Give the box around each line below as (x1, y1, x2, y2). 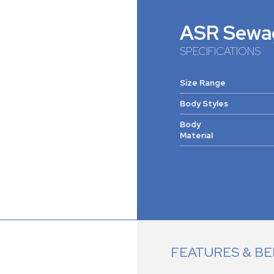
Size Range (180, 78, 226, 89)
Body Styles (180, 98, 228, 109)
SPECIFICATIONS (180, 44, 261, 59)
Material (180, 130, 213, 141)
